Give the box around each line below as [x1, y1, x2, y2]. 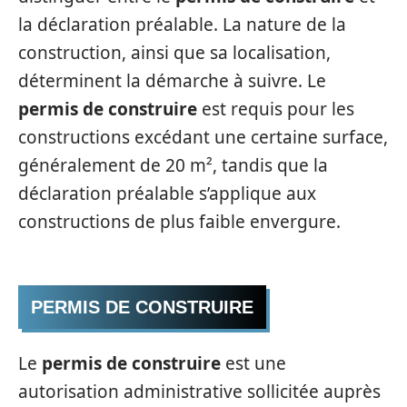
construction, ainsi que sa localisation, [18, 40, 331, 65]
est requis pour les [197, 96, 354, 121]
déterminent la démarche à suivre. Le [18, 68, 326, 93]
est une [221, 351, 286, 375]
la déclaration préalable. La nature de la [18, 12, 346, 36]
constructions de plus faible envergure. [18, 209, 341, 233]
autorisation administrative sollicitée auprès [18, 379, 381, 403]
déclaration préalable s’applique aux [18, 181, 316, 205]
